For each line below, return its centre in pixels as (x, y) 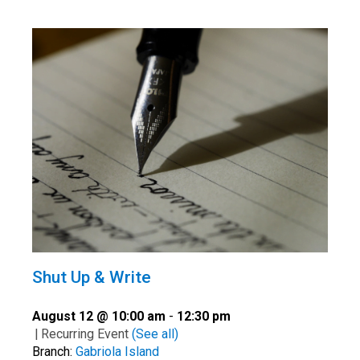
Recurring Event (86, 333)
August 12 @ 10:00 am (99, 316)
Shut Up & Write (92, 277)
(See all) (155, 333)
